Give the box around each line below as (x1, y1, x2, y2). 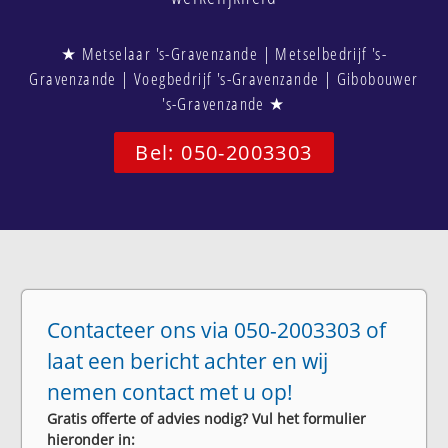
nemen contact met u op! (47, 377, 294, 406)
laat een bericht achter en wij (47, 346, 329, 375)
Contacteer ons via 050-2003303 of (47, 315, 387, 344)
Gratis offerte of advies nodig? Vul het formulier (47, 408, 367, 428)
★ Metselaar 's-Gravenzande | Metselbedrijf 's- (60, 41, 388, 65)
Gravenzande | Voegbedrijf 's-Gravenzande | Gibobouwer (29, 66, 419, 90)
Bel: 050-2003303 (135, 138, 313, 166)
